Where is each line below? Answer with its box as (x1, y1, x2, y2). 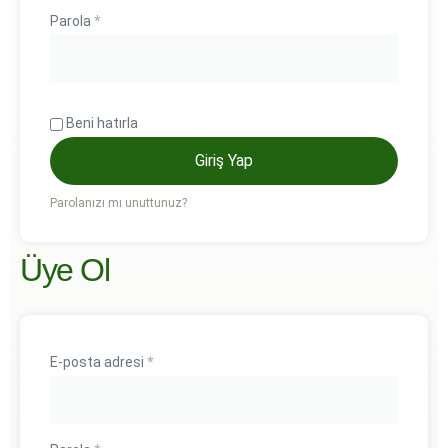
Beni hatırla (66, 115, 138, 131)
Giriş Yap (195, 151, 253, 170)
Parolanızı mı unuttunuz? (50, 196, 187, 210)
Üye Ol (20, 252, 109, 288)
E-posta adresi (50, 354, 147, 370)
